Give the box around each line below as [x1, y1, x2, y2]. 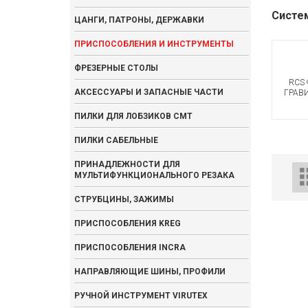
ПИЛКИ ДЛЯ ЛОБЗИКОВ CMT [74, 111, 192, 121]
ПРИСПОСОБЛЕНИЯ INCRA [74, 243, 186, 252]
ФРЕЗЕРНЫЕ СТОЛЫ [74, 63, 158, 73]
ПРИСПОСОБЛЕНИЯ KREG [74, 219, 181, 228]
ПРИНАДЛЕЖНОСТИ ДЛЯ [74, 159, 180, 169]
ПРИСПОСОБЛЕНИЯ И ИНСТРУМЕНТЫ [74, 39, 234, 49]
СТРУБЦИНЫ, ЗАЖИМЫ [74, 195, 174, 204]
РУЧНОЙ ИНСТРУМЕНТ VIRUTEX [74, 291, 208, 300]
